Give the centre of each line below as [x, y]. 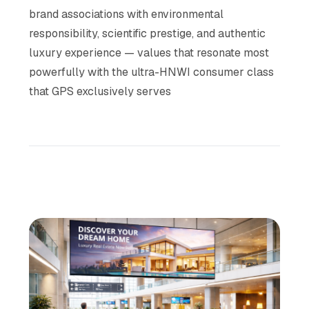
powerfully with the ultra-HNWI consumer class [152, 72]
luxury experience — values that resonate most [149, 52]
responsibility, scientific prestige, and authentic [148, 33]
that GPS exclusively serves [100, 91]
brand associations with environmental [127, 14]
